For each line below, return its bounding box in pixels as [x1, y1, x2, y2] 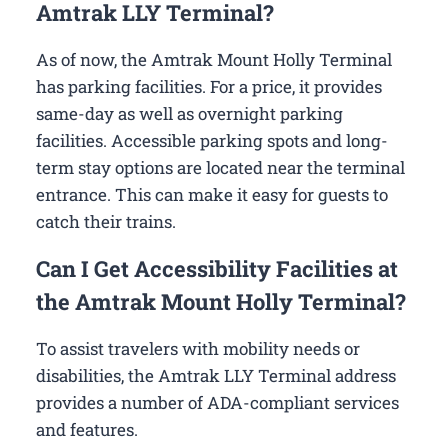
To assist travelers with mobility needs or [36, 336, 360, 360]
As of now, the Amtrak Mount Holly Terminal [36, 47, 392, 71]
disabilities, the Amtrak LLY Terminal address [36, 363, 396, 387]
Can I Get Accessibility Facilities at [36, 253, 398, 283]
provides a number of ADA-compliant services [36, 390, 399, 414]
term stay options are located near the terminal [36, 155, 405, 179]
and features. [36, 417, 138, 441]
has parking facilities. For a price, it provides [36, 74, 382, 98]
